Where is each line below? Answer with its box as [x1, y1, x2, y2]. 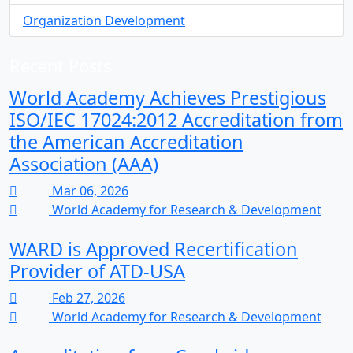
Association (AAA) [9, 151, 158, 176]
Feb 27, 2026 [49, 289, 125, 307]
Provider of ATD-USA [9, 258, 185, 284]
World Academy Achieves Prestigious [9, 85, 326, 110]
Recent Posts [9, 54, 111, 77]
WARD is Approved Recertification [9, 236, 298, 262]
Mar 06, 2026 [49, 182, 128, 199]
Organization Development [23, 12, 185, 29]
